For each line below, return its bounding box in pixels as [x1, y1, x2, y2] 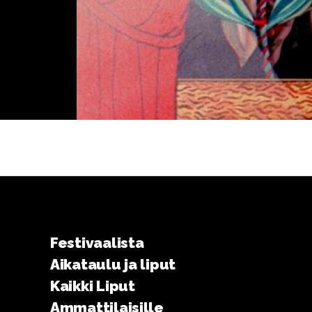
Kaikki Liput [50, 277, 135, 295]
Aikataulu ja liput [50, 256, 176, 273]
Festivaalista [50, 234, 144, 251]
